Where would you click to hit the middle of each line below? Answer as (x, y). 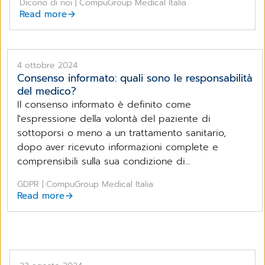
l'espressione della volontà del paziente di (114, 119)
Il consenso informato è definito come (104, 104)
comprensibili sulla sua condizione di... (104, 161)
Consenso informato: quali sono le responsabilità (135, 78)
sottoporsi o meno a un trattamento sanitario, (122, 133)
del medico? (47, 91)
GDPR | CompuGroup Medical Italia (85, 184)
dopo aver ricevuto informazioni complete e (118, 147)
